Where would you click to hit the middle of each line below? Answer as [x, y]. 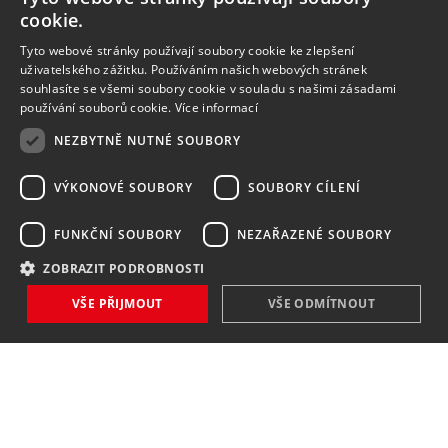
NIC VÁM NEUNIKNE [104, 352]
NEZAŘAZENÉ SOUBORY [314, 234]
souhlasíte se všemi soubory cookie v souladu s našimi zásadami [208, 88]
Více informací [216, 107]
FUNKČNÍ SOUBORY [118, 234]
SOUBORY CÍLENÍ [304, 187]
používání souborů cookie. [97, 107]
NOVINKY [91, 326]
